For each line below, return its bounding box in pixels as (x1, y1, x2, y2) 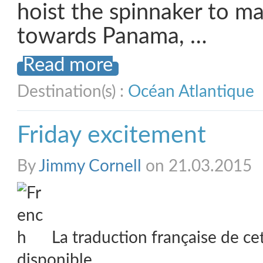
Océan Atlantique (128, 83, 254, 100)
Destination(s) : (17, 83, 128, 100)
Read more (23, 56, 113, 75)
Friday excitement (17, 123, 206, 147)
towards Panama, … (17, 26, 207, 48)
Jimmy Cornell (39, 158, 141, 174)
